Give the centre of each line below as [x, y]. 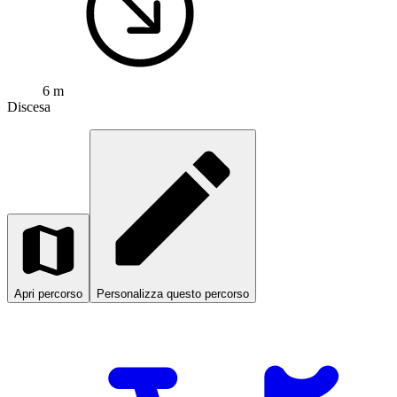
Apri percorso [48, 294]
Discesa [29, 107]
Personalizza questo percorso [173, 294]
